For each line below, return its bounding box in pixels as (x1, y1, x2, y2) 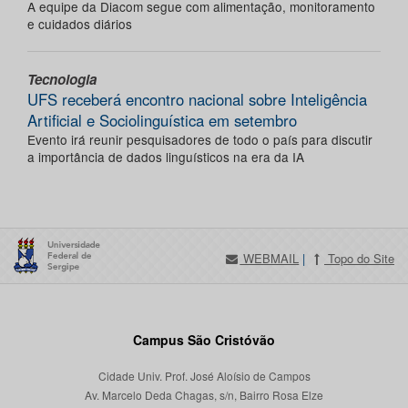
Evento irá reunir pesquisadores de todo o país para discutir (27, 130, 372, 149)
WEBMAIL (240, 250, 300, 268)
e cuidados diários (27, 15, 132, 34)
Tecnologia (27, 69, 97, 90)
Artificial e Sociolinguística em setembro (27, 109, 297, 132)
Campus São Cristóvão (133, 331, 275, 350)
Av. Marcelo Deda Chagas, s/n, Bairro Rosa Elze (85, 387, 323, 403)
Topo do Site (323, 250, 394, 268)
